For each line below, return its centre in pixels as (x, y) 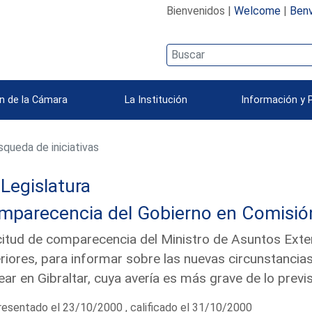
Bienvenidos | (200, 10)
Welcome (257, 10)
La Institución (156, 100)
